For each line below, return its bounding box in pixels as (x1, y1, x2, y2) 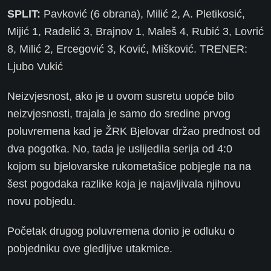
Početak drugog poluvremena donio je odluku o (7, 225, 235, 238)
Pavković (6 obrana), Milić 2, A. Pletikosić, (41, 8, 245, 21)
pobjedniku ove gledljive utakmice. (7, 243, 172, 255)
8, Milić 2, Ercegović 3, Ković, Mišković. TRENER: (7, 43, 247, 56)
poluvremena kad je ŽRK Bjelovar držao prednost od (7, 125, 260, 138)
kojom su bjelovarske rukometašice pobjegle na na (7, 160, 251, 173)
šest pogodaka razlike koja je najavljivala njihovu (7, 178, 241, 191)
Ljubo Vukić (7, 60, 63, 73)
